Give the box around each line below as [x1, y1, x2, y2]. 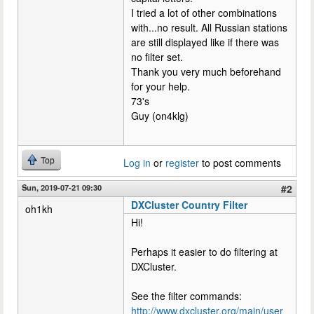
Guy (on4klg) [131, 109, 189, 123]
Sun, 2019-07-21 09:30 [22, 182, 102, 193]
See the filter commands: [131, 289, 242, 303]
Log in [123, 156, 151, 170]
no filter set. [131, 50, 183, 64]
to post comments [199, 156, 281, 170]
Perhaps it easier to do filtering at [131, 245, 278, 259]
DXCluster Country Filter [131, 198, 247, 212]
